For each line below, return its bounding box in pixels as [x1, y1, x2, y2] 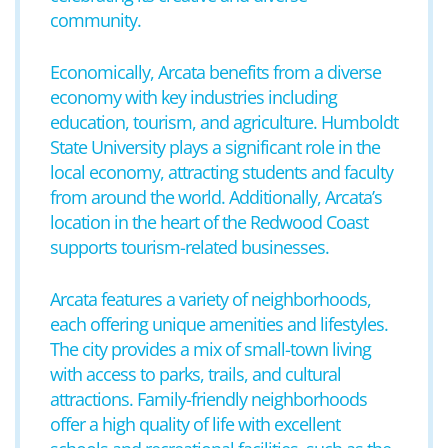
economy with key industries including [50, 85, 337, 109]
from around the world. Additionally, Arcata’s [50, 185, 382, 209]
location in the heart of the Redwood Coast [50, 210, 368, 234]
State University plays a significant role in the [50, 135, 380, 159]
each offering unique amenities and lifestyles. [50, 312, 388, 336]
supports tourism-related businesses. [50, 235, 329, 259]
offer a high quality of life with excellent [50, 412, 340, 436]
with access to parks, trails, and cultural [50, 362, 341, 386]
